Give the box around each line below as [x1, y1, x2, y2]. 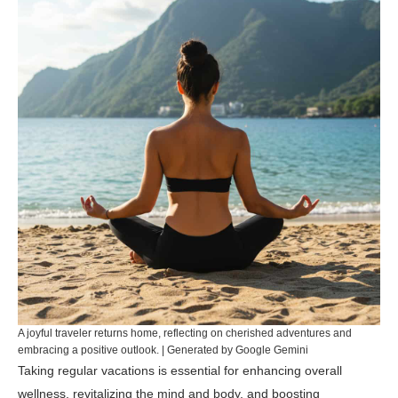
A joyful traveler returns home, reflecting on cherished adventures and [18, 327, 352, 339]
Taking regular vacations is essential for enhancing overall [18, 363, 342, 378]
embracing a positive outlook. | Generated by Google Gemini [18, 344, 308, 356]
